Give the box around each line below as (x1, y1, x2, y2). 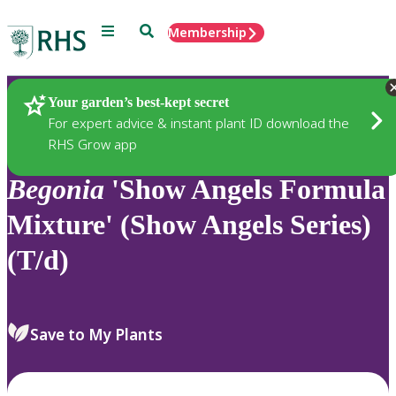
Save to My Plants (30, 324, 163, 345)
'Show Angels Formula (104, 173, 385, 206)
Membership (168, 24, 247, 41)
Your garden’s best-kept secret (48, 94, 229, 110)
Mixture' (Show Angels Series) (7, 209, 371, 241)
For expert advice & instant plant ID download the (48, 113, 349, 132)
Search (139, 22, 180, 37)
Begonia (7, 173, 104, 206)
